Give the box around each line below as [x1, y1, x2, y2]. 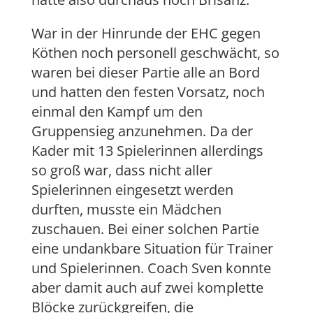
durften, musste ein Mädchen [31, 200, 221, 219]
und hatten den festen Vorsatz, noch [31, 82, 265, 102]
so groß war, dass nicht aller [31, 161, 212, 180]
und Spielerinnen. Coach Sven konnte [31, 259, 271, 278]
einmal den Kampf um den [31, 102, 203, 122]
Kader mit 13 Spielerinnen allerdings [31, 141, 263, 161]
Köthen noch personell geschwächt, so [31, 43, 279, 63]
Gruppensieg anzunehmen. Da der [31, 122, 253, 141]
